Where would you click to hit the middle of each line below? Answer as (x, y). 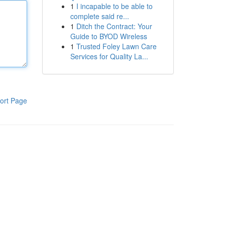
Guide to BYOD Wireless (108, 36)
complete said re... (99, 16)
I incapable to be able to (114, 6)
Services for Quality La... (109, 56)
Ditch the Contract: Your (114, 26)
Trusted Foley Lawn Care (116, 46)
